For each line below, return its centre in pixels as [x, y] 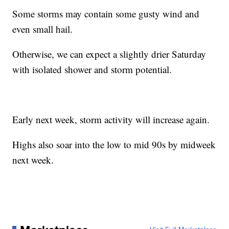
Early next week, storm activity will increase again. [111, 119]
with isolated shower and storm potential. [92, 69]
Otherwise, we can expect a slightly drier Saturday [109, 54]
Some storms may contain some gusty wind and [106, 13]
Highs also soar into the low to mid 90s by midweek [114, 144]
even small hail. [43, 29]
